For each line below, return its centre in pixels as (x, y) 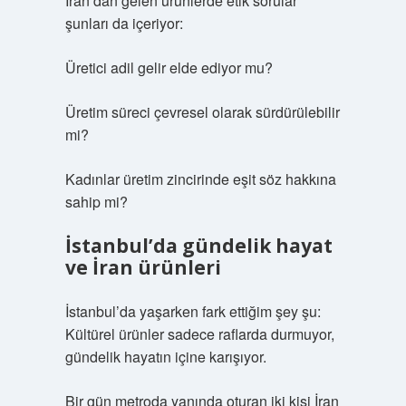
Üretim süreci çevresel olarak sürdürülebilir (202, 112)
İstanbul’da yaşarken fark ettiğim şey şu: (193, 311)
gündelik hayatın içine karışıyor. (165, 357)
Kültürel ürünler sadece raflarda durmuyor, (199, 334)
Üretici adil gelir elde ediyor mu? (169, 68)
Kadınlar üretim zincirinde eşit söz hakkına (200, 179)
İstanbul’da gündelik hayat (198, 246)
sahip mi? (96, 202)
